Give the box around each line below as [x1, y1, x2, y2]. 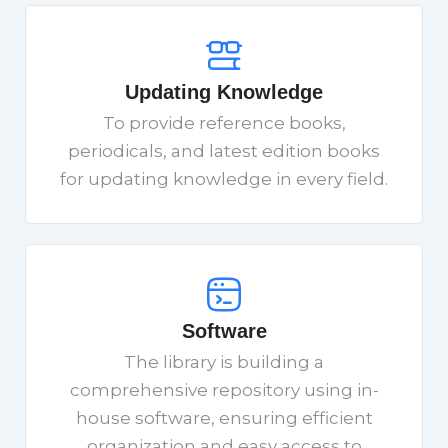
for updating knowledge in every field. [60, 168, 388, 189]
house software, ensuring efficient [75, 407, 373, 428]
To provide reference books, [102, 112, 346, 133]
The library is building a [124, 351, 324, 372]
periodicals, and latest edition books [68, 140, 380, 161]
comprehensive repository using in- [69, 379, 379, 400]
